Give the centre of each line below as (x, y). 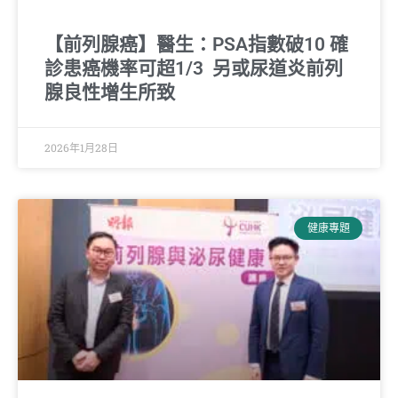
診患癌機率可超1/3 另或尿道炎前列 (194, 68)
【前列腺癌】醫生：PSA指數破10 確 (196, 44)
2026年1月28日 (81, 147)
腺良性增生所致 (110, 92)
